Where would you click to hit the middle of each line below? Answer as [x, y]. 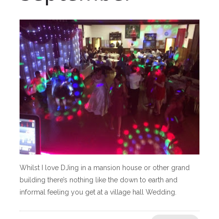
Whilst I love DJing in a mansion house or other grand [105, 168]
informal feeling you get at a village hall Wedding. [100, 192]
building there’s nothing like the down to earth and [99, 180]
